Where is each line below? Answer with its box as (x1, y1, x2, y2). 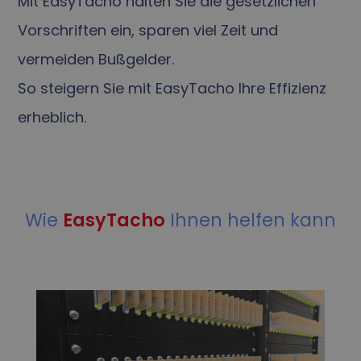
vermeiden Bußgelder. (18, 49, 175, 70)
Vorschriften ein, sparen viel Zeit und (18, 20, 279, 41)
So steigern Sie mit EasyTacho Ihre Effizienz (18, 78, 327, 99)
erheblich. (18, 107, 87, 128)
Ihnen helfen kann (165, 207, 336, 234)
